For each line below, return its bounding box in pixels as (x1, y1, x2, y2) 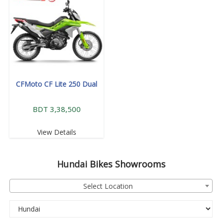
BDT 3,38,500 (32, 104, 81, 114)
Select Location (83, 181, 133, 191)
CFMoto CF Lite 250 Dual (16, 79, 97, 89)
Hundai (56, 158, 87, 170)
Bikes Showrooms (87, 158, 166, 170)
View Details (37, 127, 76, 137)
